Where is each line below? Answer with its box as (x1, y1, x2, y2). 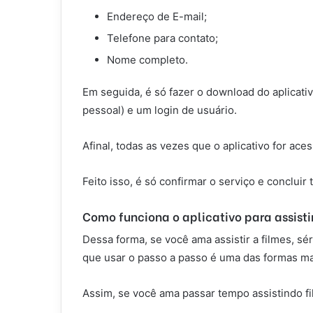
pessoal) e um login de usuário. (82, 103, 237, 117)
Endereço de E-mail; (107, 10, 207, 23)
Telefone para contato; (107, 31, 218, 45)
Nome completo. (107, 53, 188, 66)
